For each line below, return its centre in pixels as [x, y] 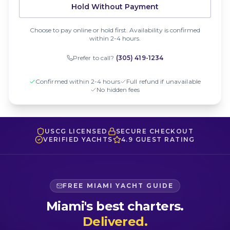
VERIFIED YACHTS [78, 139]
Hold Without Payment [115, 6]
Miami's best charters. [115, 206]
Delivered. [115, 221]
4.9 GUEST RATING [158, 139]
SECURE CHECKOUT [155, 131]
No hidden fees [118, 89]
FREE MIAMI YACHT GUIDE [118, 185]
